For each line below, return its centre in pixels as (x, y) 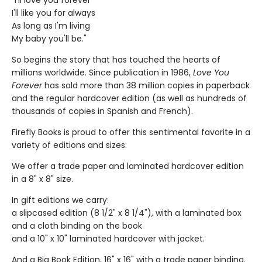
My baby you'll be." (49, 39)
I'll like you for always (54, 13)
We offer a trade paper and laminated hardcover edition (128, 166)
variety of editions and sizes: (69, 145)
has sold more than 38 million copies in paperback (146, 85)
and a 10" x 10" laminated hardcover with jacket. (108, 239)
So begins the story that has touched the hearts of (116, 60)
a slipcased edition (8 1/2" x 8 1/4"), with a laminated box (127, 213)
